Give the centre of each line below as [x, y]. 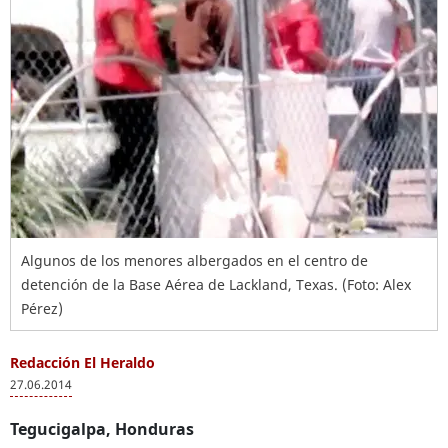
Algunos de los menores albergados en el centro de [194, 260]
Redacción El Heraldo [82, 362]
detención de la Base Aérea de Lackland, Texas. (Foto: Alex [216, 284]
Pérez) [42, 308]
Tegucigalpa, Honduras [102, 429]
